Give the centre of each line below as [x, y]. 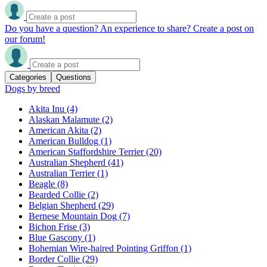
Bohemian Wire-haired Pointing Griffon [105, 248]
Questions [74, 77]
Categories [28, 77]
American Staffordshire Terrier [87, 151]
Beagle [43, 184]
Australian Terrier [63, 173]
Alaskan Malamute [65, 119]
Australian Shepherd [68, 162]
